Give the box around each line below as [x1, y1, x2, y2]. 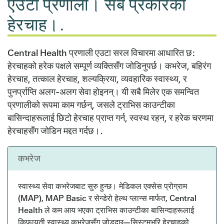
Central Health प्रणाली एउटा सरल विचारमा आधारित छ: [7, 47, 194, 59]
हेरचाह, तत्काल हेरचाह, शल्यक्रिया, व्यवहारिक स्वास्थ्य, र [7, 73, 187, 85]
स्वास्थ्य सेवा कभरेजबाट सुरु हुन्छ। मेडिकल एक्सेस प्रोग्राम [18, 181, 187, 192]
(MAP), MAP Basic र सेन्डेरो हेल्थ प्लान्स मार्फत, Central [18, 193, 196, 204]
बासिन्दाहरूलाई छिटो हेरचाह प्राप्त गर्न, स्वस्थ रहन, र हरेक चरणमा [7, 112, 213, 124]
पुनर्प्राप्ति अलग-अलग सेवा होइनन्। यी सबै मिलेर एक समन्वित [7, 86, 199, 98]
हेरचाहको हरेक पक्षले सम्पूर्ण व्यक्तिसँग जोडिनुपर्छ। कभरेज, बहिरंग [7, 60, 211, 72]
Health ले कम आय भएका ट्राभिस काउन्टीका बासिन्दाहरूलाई [18, 205, 194, 216]
